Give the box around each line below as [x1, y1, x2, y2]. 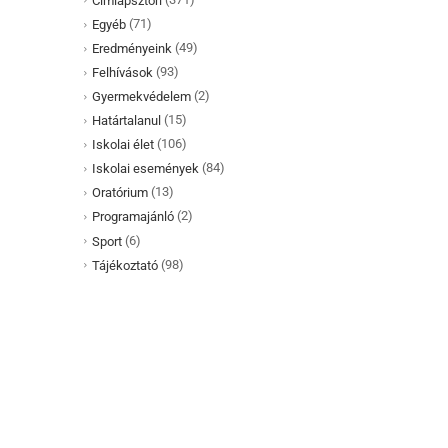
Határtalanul [91, 113, 161, 129]
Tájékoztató [91, 257, 158, 273]
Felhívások [91, 65, 153, 81]
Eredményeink [91, 41, 172, 57]
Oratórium [91, 185, 148, 201]
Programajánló [91, 209, 174, 225]
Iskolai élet [91, 137, 154, 153]
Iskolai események [91, 161, 199, 177]
